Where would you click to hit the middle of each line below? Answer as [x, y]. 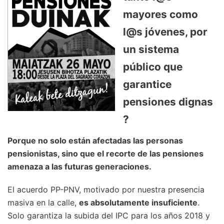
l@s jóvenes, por [165, 31]
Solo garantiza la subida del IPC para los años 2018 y [109, 216]
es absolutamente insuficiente [138, 203]
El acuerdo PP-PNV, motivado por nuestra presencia [106, 190]
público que [153, 66]
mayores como [160, 14]
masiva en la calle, [43, 203]
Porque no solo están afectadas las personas [95, 141]
